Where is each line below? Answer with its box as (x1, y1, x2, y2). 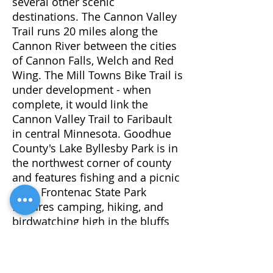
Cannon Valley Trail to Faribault (12, 112, 172, 126)
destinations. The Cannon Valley (12, 9, 177, 24)
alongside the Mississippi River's (12, 229, 179, 243)
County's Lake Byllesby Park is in (12, 141, 178, 155)
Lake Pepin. (12, 243, 71, 258)
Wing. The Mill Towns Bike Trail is (12, 68, 183, 82)
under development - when (12, 82, 151, 97)
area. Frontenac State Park (12, 185, 146, 199)
